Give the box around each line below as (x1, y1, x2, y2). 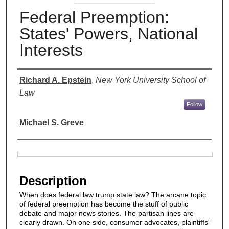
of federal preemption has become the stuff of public (19, 199, 188, 208)
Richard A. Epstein (19, 75, 91, 84)
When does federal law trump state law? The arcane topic (19, 190, 206, 199)
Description (19, 173, 87, 188)
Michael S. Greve (19, 118, 84, 127)
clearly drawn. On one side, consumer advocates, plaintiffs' (19, 218, 210, 226)
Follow (186, 101, 202, 107)
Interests (19, 40, 83, 59)
